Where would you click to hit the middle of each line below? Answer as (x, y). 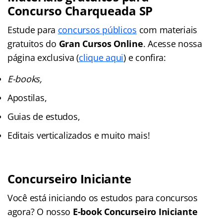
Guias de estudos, (44, 116)
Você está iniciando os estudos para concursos (103, 197)
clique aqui (101, 57)
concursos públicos (97, 29)
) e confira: (145, 57)
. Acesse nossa (172, 43)
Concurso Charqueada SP (80, 10)
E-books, (25, 79)
